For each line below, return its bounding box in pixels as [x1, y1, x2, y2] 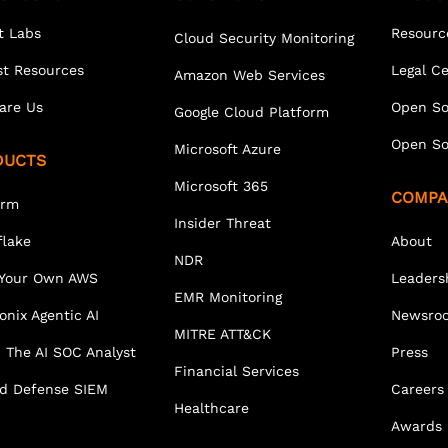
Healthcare [173, 399, 249, 416]
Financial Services [173, 362, 299, 379]
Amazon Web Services [173, 66, 325, 83]
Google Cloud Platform [173, 103, 329, 120]
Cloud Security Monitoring [173, 29, 354, 46]
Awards [391, 417, 442, 434]
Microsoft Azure [173, 140, 281, 157]
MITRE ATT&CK [173, 325, 271, 342]
